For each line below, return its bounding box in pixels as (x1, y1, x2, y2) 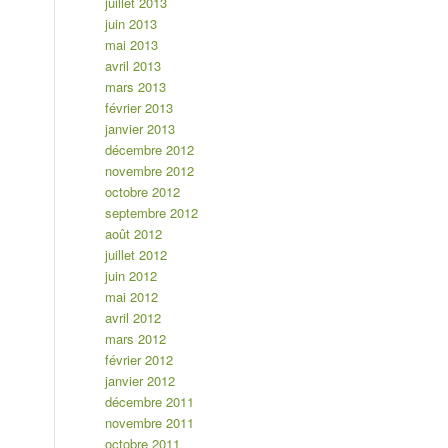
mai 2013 (105, 35, 159, 55)
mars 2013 (105, 77, 167, 97)
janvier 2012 (105, 371, 176, 391)
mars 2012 (105, 329, 167, 349)
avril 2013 (105, 56, 162, 76)
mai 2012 (105, 287, 159, 307)
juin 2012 (105, 266, 158, 286)
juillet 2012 (105, 245, 168, 265)
